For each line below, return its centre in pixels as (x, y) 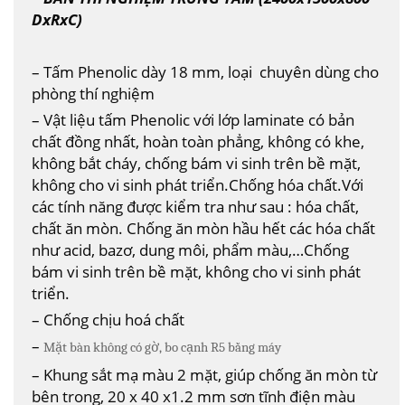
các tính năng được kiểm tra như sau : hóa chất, (195, 206)
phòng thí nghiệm (93, 93)
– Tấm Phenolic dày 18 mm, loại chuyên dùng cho (205, 71)
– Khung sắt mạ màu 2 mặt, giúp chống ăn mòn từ (204, 374)
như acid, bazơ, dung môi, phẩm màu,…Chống (190, 249)
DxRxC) (57, 19)
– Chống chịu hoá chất (108, 319)
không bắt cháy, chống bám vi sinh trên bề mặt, (196, 162)
